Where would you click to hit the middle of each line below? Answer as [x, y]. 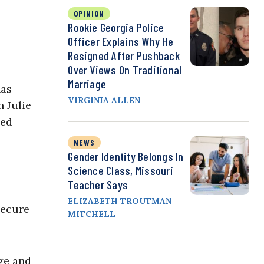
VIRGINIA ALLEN [104, 100]
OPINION [89, 14]
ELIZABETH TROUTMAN [120, 201]
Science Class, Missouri [121, 171]
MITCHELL [92, 214]
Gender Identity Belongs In [126, 156]
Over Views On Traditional [125, 70]
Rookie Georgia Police [116, 27]
